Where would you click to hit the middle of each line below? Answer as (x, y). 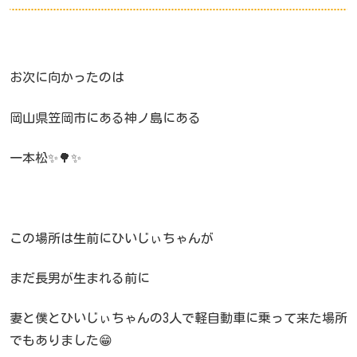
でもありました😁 (61, 341)
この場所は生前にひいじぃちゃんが (112, 238)
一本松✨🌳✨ (45, 157)
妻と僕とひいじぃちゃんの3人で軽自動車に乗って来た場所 (178, 318)
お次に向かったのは (67, 78)
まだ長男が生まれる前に (80, 279)
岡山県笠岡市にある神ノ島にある (105, 118)
